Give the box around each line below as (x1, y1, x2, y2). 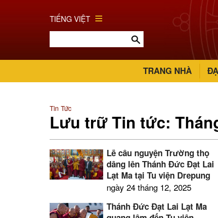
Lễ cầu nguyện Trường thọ (107, 147, 210, 159)
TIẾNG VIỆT (50, 13, 90, 24)
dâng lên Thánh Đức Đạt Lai (107, 158, 215, 170)
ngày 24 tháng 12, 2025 (107, 181, 192, 193)
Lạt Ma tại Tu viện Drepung (107, 169, 211, 181)
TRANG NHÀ (143, 65, 192, 76)
